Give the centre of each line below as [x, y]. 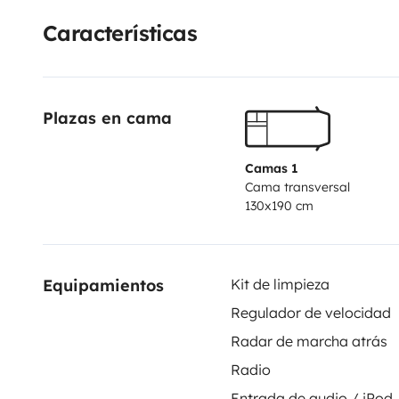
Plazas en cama [107, 118]
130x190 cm [279, 205]
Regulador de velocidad [310, 312]
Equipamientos [103, 285]
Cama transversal [297, 187]
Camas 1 [271, 168]
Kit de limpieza [280, 284]
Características [120, 33]
